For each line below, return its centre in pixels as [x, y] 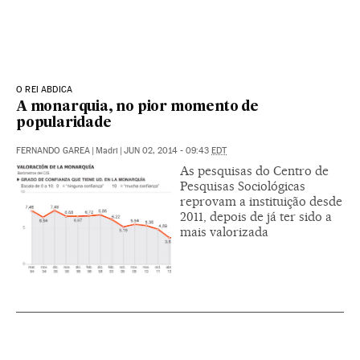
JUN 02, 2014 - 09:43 [168, 151]
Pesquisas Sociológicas [243, 186]
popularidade [64, 124]
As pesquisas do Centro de [254, 171]
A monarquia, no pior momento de [137, 108]
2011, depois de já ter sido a [256, 217]
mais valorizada [224, 232]
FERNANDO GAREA [53, 151]
